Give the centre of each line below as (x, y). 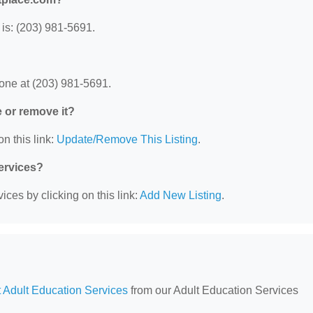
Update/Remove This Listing (127, 139)
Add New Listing (181, 195)
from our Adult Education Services (213, 290)
